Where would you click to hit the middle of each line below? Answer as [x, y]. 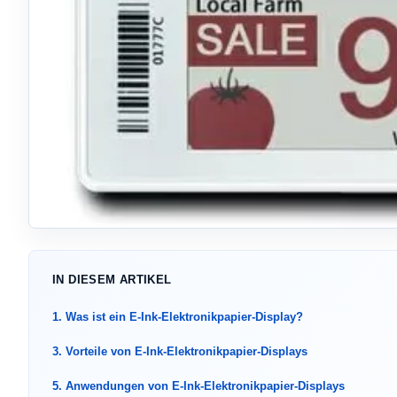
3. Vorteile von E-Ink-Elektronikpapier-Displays [180, 351]
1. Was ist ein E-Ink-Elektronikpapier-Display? [178, 317]
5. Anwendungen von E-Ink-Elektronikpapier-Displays [198, 386]
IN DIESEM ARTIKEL [112, 280]
